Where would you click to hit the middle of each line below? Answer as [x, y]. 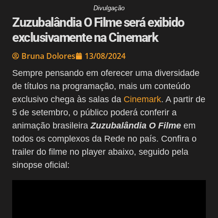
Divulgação [109, 8]
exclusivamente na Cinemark [85, 37]
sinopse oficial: [41, 165]
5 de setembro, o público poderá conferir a [94, 112]
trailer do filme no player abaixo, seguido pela [100, 152]
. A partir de [183, 99]
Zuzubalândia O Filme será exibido [98, 22]
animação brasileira [51, 125]
